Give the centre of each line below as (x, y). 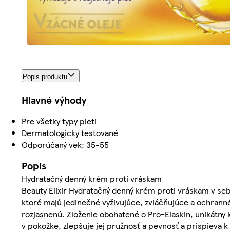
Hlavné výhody (54, 100)
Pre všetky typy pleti (59, 121)
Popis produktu (45, 76)
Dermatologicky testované (70, 132)
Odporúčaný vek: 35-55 (65, 144)
